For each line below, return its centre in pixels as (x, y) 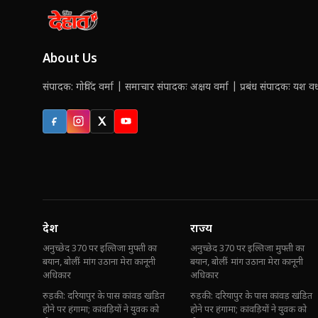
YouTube (144, 125)
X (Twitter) (126, 125)
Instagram (102, 125)
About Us (70, 60)
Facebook (76, 125)
